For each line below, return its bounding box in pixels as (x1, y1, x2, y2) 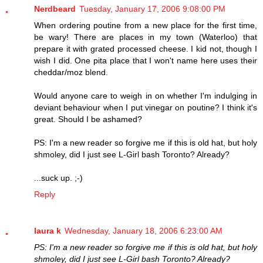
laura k (34, 225, 61, 235)
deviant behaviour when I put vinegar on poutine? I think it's (34, 102, 257, 112)
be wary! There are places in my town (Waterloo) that (34, 32, 257, 42)
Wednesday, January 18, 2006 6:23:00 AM (65, 225, 222, 235)
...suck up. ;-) (34, 173, 83, 183)
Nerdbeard (34, 4, 76, 14)
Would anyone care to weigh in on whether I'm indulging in (34, 90, 257, 100)
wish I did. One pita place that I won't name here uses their (34, 55, 257, 65)
